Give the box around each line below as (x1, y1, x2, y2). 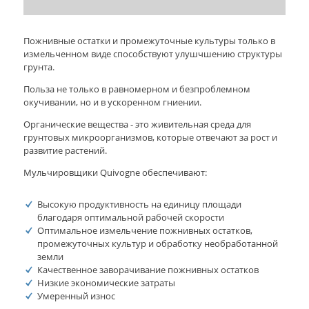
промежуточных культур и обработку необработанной (37, 237, 278, 250)
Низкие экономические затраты (37, 276, 175, 289)
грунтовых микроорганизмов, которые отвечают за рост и (23, 130, 277, 143)
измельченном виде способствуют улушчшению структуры (23, 47, 282, 60)
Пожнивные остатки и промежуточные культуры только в (23, 34, 275, 47)
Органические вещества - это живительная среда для (23, 117, 251, 130)
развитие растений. (23, 143, 107, 157)
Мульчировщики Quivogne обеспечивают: (23, 166, 207, 179)
